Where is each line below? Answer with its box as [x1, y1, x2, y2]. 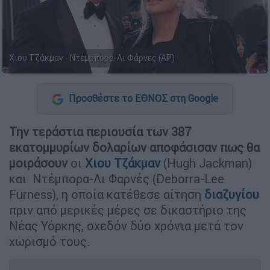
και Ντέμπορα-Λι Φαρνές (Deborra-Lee [9, 171, 224, 186]
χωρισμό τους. [9, 233, 90, 249]
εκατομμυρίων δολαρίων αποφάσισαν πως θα [9, 139, 260, 155]
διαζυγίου [204, 186, 259, 202]
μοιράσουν [9, 155, 67, 171]
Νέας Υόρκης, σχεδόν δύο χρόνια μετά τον [9, 218, 243, 233]
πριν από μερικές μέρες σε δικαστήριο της [9, 202, 246, 218]
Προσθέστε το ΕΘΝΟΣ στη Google [66, 92, 218, 105]
